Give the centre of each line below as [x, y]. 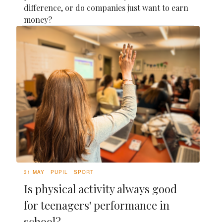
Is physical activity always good [100, 189]
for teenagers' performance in [97, 205]
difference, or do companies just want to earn [106, 7]
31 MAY [34, 172]
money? [38, 19]
